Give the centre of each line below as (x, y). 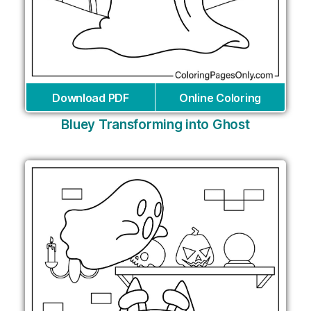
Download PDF (91, 98)
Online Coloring (220, 98)
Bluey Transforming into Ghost (155, 124)
